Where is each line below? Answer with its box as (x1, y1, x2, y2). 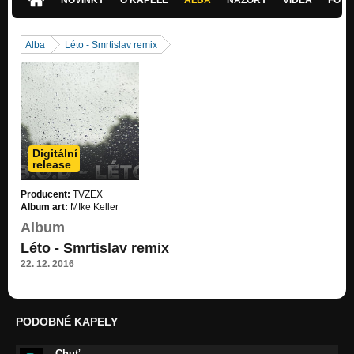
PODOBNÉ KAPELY (16, 314, 118, 328)
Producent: (21, 188, 70, 200)
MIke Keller (68, 201, 119, 213)
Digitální (32, 146, 77, 160)
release (32, 157, 71, 171)
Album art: (21, 201, 68, 213)
